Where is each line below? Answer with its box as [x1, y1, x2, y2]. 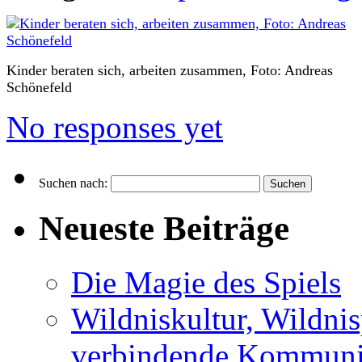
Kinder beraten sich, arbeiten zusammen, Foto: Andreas [6, 61, 333, 78]
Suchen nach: [39, 175, 107, 190]
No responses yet [6, 109, 223, 145]
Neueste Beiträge [39, 208, 289, 247]
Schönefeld [6, 78, 72, 95]
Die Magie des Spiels [71, 264, 341, 300]
